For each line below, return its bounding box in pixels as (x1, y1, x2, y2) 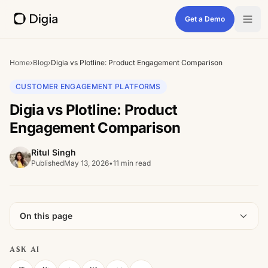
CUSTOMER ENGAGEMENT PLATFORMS (16, 82, 161, 91)
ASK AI (10, 245, 41, 254)
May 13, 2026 (64, 159, 109, 167)
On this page (20, 211, 72, 221)
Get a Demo (185, 14, 225, 23)
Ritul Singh (31, 147, 76, 157)
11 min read (113, 159, 151, 167)
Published (31, 159, 64, 167)
